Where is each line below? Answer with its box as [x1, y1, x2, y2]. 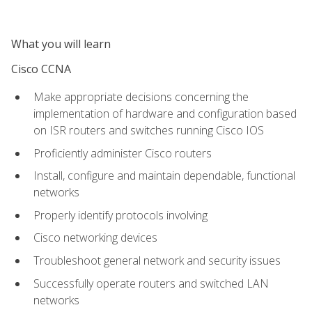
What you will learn [11, 36, 111, 52]
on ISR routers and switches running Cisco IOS [33, 123, 264, 139]
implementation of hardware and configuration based [33, 106, 297, 122]
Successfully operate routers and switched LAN [33, 275, 269, 291]
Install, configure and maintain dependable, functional [33, 168, 295, 184]
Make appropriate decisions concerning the [33, 89, 249, 105]
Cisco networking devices [33, 230, 157, 246]
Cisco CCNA [11, 61, 71, 77]
